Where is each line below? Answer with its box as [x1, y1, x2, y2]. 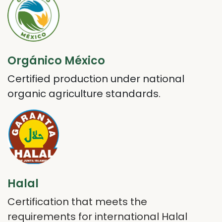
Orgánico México [7, 53, 105, 68]
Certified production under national [7, 71, 184, 86]
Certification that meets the [7, 194, 147, 209]
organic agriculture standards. [7, 86, 166, 101]
